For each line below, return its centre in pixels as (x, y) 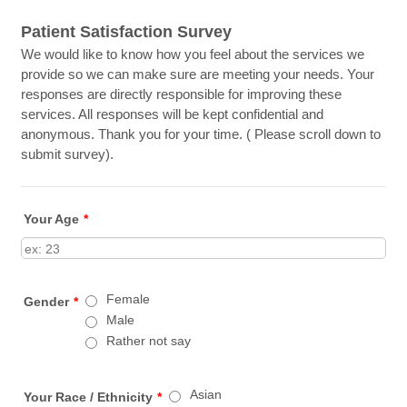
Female (129, 299)
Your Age (52, 219)
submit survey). (68, 154)
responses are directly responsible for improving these (182, 94)
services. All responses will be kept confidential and (173, 114)
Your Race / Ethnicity (89, 397)
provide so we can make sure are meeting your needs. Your (198, 74)
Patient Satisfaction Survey (127, 32)
